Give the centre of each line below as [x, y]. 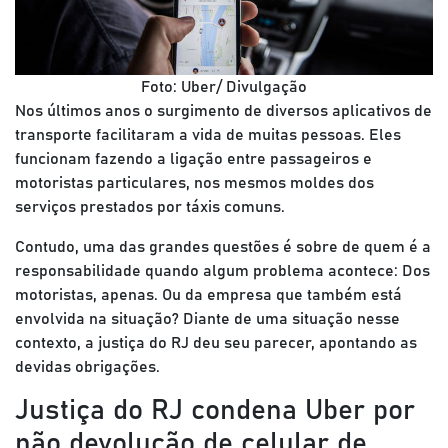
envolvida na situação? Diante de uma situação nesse [207, 319]
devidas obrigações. [87, 367]
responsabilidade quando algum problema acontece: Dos [222, 271]
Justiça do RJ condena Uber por [215, 411]
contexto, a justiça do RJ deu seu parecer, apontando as [216, 343]
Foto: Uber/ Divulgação [224, 87]
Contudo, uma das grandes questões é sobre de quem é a [223, 247]
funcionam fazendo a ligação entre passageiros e [193, 159]
